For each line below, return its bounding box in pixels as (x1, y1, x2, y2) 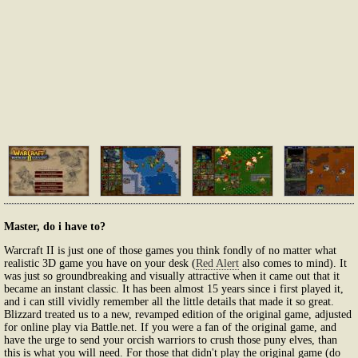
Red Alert (196, 257, 239, 269)
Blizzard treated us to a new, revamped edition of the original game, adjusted (4, 308, 352, 320)
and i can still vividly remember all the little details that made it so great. (4, 295, 334, 308)
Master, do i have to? (4, 220, 105, 233)
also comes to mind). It (239, 257, 347, 269)
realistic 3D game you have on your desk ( (4, 257, 196, 269)
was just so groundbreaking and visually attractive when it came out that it (4, 269, 340, 282)
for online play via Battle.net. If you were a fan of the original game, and (4, 320, 336, 333)
